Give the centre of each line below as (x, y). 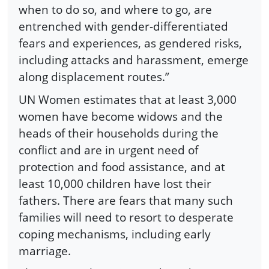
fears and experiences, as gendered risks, (130, 43)
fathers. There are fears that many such (126, 200)
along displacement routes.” (94, 76)
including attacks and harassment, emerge (134, 59)
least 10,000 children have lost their (115, 183)
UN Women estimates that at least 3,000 (128, 99)
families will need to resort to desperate (126, 217)
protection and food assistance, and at (122, 166)
